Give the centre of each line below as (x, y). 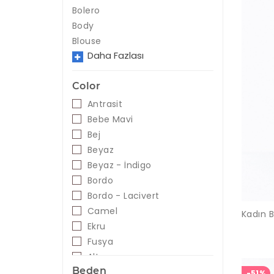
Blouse (87, 41)
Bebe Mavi (110, 120)
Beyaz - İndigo (120, 165)
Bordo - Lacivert (124, 196)
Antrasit (105, 104)
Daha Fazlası (116, 56)
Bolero (86, 11)
